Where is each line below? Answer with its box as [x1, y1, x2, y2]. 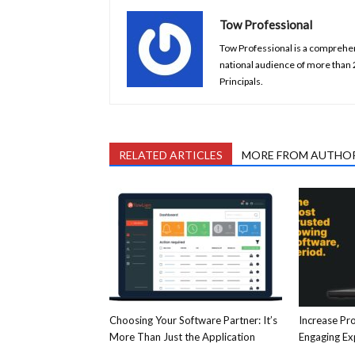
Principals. [219, 75, 263, 88]
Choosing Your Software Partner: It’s [109, 314, 277, 327]
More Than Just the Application [109, 330, 255, 344]
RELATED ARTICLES [119, 148, 223, 162]
